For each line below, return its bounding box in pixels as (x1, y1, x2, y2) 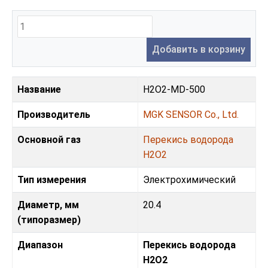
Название (17, 84, 61, 96)
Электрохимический (143, 174, 236, 186)
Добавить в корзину (152, 44, 245, 56)
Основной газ (17, 134, 81, 146)
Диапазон (17, 239, 63, 251)
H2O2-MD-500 (143, 84, 205, 96)
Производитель (17, 109, 90, 121)
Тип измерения (17, 174, 86, 186)
